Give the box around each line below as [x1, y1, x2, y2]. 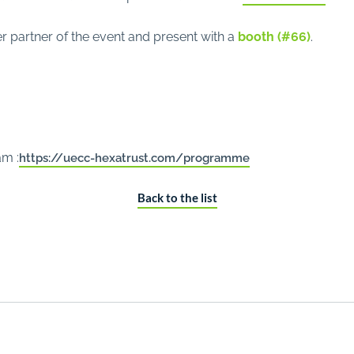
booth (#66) [238, 26, 311, 44]
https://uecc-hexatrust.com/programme [19, 148, 250, 164]
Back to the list [137, 190, 217, 205]
